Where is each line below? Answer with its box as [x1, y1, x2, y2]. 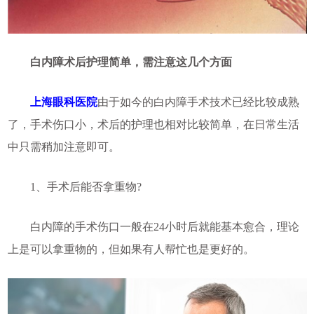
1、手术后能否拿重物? [7, 181, 142, 193]
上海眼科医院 [29, 96, 97, 109]
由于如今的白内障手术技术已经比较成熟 [97, 96, 299, 109]
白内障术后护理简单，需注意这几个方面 [7, 56, 232, 69]
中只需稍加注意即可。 [7, 141, 120, 153]
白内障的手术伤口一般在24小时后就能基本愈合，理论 [7, 221, 299, 233]
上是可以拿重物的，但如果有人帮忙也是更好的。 [7, 243, 254, 256]
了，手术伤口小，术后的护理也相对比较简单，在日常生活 [7, 118, 299, 131]
